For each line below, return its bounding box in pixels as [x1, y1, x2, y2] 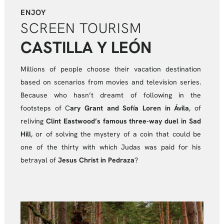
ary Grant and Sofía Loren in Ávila [70, 103, 189, 112]
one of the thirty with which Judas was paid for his [20, 142, 201, 151]
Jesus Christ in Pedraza [57, 155, 134, 164]
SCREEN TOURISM [20, 18, 141, 37]
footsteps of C [20, 103, 70, 112]
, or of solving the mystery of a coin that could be [30, 129, 201, 138]
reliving [20, 116, 46, 125]
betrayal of [20, 155, 58, 164]
